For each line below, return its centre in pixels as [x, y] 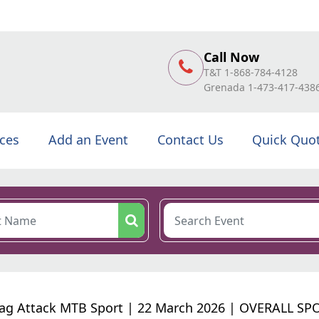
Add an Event [88, 140]
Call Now [231, 57]
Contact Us [190, 140]
